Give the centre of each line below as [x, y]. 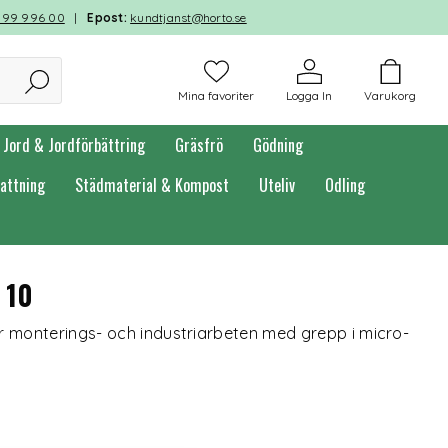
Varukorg [390, 95]
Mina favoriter [216, 95]
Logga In [309, 95]
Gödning [278, 145]
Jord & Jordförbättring [74, 145]
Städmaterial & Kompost [152, 185]
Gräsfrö [199, 145]
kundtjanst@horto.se [188, 17]
